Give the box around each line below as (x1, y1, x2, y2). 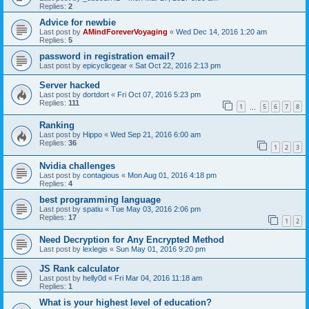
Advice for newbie (39, 17, 116, 28)
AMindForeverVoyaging (83, 27, 168, 36)
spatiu (83, 204, 103, 213)
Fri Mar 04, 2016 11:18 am (114, 274, 202, 283)
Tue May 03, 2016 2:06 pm (111, 204, 201, 213)
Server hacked (39, 79, 100, 90)
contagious (83, 170, 119, 179)
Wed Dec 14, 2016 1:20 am (176, 27, 267, 36)
